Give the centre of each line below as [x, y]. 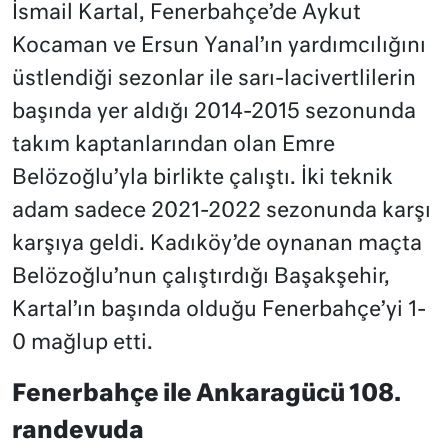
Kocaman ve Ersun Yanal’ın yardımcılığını [219, 46]
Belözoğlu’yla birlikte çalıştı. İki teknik [202, 178]
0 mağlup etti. [82, 343]
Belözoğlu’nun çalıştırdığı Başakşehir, [201, 277]
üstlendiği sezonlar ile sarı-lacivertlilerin [214, 79]
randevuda [78, 431]
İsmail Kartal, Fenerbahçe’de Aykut [186, 13]
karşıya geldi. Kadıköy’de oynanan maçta [217, 244]
